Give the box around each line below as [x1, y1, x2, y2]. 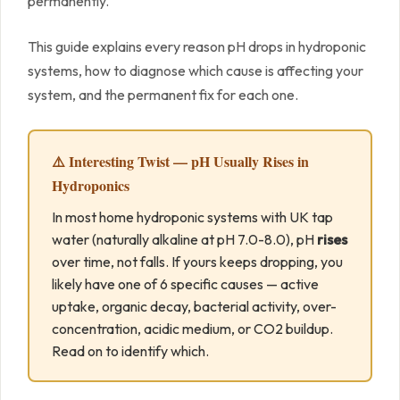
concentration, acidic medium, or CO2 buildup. [52, 320, 333, 338]
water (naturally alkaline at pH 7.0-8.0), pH [52, 230, 317, 249]
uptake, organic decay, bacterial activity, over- [52, 297, 337, 316]
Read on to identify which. [52, 342, 209, 361]
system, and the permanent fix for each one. [28, 86, 298, 104]
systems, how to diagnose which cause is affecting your [28, 62, 363, 80]
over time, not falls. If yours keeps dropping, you [52, 253, 343, 271]
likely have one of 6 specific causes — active [52, 275, 319, 294]
